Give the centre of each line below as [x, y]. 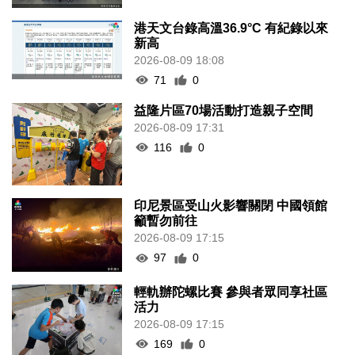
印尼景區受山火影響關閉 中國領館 [231, 206]
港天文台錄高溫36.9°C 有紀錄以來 [231, 28]
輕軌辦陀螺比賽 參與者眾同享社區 [231, 292]
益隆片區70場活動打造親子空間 [224, 110]
